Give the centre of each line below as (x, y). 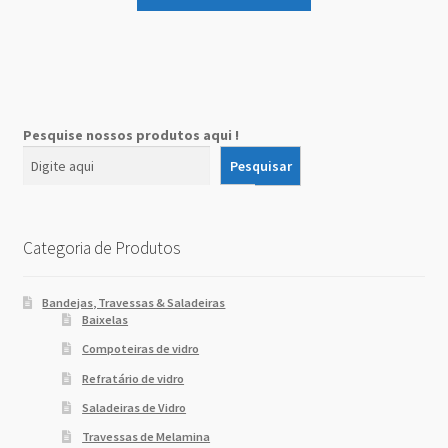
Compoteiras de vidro (141, 349)
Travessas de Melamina (146, 437)
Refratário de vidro (133, 378)
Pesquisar (260, 166)
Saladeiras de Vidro (134, 407)
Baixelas (105, 320)
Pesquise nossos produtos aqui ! (130, 135)
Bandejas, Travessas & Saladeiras (134, 303)
